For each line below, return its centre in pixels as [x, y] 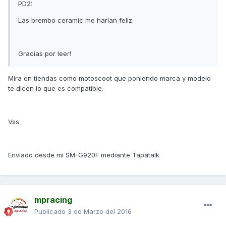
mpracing [53, 200]
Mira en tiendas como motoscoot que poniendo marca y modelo [109, 78]
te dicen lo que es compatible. [56, 88]
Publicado [51, 211]
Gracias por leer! [45, 53]
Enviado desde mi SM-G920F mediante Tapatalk [84, 155]
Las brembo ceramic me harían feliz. [76, 20]
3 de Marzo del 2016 [100, 211]
